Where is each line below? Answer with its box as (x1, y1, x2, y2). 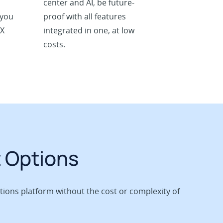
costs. (43, 39, 65, 50)
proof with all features (43, 11, 126, 22)
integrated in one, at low (43, 25, 134, 36)
